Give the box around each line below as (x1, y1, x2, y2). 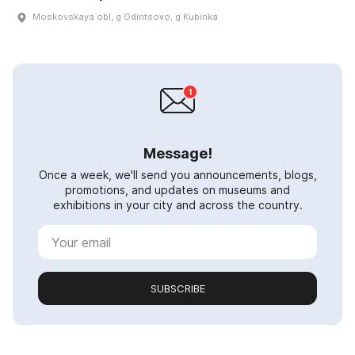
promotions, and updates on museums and (65, 183, 290, 197)
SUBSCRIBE (150, 282, 205, 296)
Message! (143, 145, 212, 162)
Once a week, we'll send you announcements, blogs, (38, 168, 317, 182)
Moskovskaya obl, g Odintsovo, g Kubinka (32, 11, 218, 23)
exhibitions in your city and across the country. (52, 198, 303, 212)
